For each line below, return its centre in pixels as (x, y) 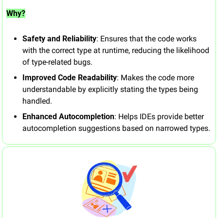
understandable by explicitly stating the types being (110, 89)
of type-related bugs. (57, 62)
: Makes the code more (155, 77)
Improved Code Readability (70, 77)
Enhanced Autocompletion (68, 116)
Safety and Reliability (59, 38)
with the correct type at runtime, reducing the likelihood (116, 50)
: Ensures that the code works (146, 38)
